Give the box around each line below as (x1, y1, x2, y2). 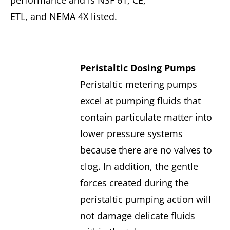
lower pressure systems (80, 127, 183, 140)
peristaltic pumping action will (80, 193, 211, 206)
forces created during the (80, 177, 189, 189)
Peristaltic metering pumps (80, 78, 197, 91)
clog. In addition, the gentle (80, 160, 198, 173)
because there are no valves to (80, 144, 212, 157)
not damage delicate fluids (80, 209, 195, 222)
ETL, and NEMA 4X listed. (10, 10, 117, 23)
